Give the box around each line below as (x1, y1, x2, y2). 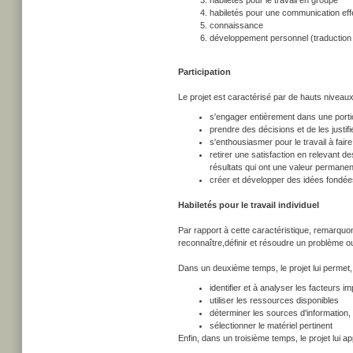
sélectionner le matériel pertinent (210, 321, 333, 330)
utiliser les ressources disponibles (210, 295, 339, 305)
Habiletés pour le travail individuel (178, 200, 319, 210)
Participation (178, 67, 231, 76)
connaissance (210, 20, 263, 30)
